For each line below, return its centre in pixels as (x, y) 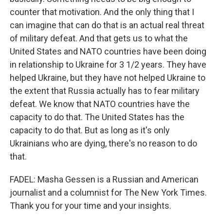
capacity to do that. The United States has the (97, 117)
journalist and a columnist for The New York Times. (108, 192)
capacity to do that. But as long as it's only (90, 130)
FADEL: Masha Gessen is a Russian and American (104, 179)
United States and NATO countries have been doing (108, 51)
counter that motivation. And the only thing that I (102, 12)
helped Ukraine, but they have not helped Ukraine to (108, 78)
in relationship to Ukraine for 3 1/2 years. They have (108, 64)
